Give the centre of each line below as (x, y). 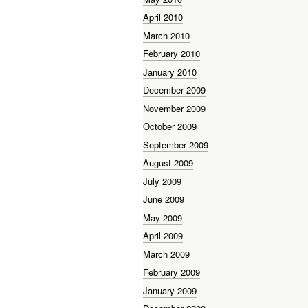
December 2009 (174, 90)
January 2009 (170, 290)
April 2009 (163, 236)
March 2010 (166, 35)
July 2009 (162, 181)
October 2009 (170, 126)
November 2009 (174, 108)
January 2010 (170, 71)
